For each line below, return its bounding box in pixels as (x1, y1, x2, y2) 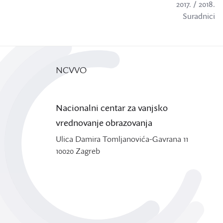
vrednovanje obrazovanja (56, 116, 152, 128)
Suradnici (183, 10, 215, 21)
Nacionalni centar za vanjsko (56, 101, 168, 113)
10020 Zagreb (56, 145, 100, 156)
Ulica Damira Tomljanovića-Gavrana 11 (56, 133, 188, 144)
